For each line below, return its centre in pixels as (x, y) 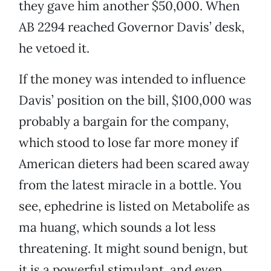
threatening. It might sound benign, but (133, 249)
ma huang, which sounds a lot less (117, 227)
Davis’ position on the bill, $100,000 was (135, 100)
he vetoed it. (54, 48)
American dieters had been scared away (134, 164)
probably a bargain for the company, (124, 122)
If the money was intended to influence (132, 79)
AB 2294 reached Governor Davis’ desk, (132, 27)
